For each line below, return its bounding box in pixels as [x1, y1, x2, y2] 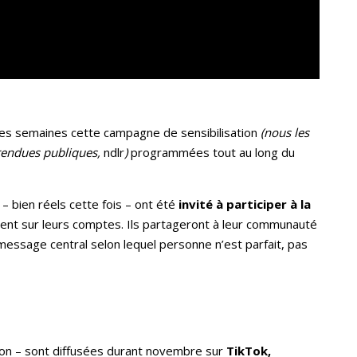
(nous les [261, 124, 309, 140]
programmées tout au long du [127, 143, 295, 160]
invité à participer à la [178, 195, 311, 212]
